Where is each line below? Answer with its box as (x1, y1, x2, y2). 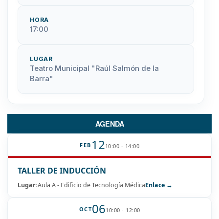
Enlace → (145, 181, 173, 190)
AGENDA (95, 119, 124, 129)
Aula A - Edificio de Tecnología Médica (38, 181, 145, 190)
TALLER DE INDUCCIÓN (18, 165, 106, 176)
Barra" (30, 74, 53, 84)
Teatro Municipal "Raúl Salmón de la (30, 64, 159, 73)
